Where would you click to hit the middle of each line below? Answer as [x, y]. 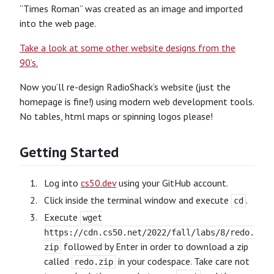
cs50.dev [98, 183]
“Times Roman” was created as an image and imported [131, 9]
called [58, 261]
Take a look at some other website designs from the [128, 48]
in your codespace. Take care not [183, 261]
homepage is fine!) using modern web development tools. [137, 102]
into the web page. [58, 24]
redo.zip [94, 262]
